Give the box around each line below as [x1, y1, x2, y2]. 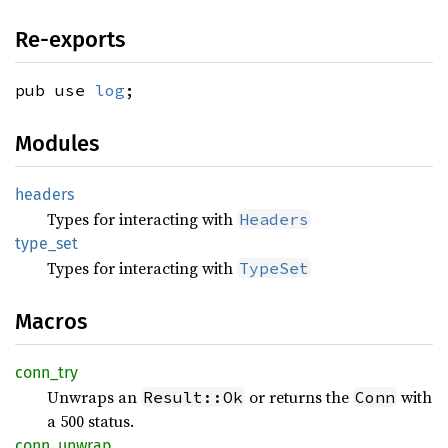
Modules [15, 130, 99, 157]
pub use [15, 80, 95, 100]
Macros [15, 308, 87, 335]
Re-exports [15, 26, 125, 53]
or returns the [245, 386, 353, 408]
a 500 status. [47, 410, 134, 432]
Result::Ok [143, 387, 243, 407]
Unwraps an [47, 386, 141, 408]
